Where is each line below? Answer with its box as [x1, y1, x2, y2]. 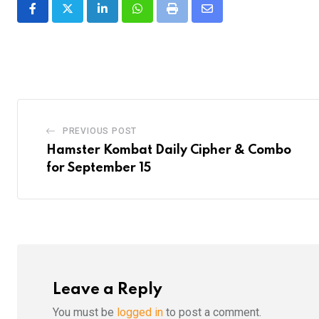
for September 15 [46, 162, 151, 175]
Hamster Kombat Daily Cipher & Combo [46, 144, 291, 157]
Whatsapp [136, 10, 187, 24]
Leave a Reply [53, 281, 162, 298]
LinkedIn [101, 10, 145, 24]
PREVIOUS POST [62, 126, 137, 137]
